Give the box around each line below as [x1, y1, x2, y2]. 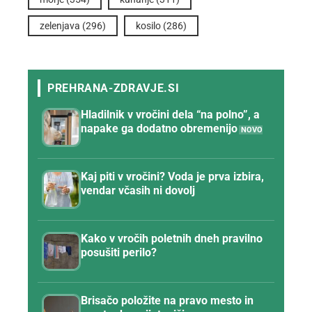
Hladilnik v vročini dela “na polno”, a [81, 107, 260, 121]
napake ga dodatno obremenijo [81, 121, 237, 135]
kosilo [136, 19, 161, 31]
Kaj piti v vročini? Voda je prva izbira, [81, 169, 264, 183]
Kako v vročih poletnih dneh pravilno [81, 231, 263, 245]
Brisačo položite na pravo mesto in [81, 293, 253, 307]
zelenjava [40, 19, 80, 31]
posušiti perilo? [81, 245, 157, 259]
